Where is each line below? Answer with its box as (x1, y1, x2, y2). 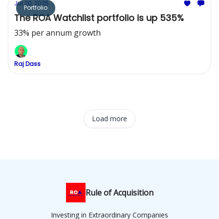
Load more (92, 114, 127, 123)
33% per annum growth (14, 27, 101, 38)
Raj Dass (14, 60, 41, 68)
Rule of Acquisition (85, 187, 153, 198)
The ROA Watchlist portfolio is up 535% (14, 12, 184, 24)
